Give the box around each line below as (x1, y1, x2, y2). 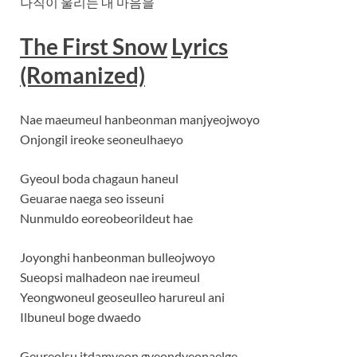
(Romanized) (20, 61, 145, 88)
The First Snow (20, 32, 167, 60)
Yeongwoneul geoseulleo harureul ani (20, 289, 225, 304)
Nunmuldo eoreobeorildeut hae (20, 210, 193, 226)
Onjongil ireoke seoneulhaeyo (20, 131, 183, 147)
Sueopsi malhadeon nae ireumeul (20, 269, 200, 284)
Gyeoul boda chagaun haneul (20, 171, 178, 186)
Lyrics (171, 32, 228, 60)
